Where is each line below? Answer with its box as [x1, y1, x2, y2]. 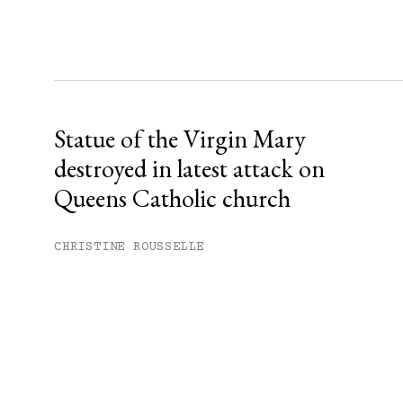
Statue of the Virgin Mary [54, 122, 306, 156]
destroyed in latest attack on [54, 152, 325, 185]
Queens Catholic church [54, 182, 291, 215]
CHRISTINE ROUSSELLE [54, 240, 205, 255]
